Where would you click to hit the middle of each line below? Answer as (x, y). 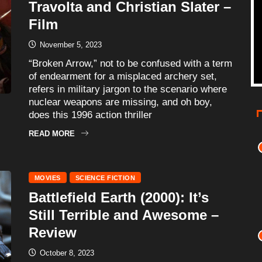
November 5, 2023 (70, 44)
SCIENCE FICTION (105, 177)
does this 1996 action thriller (90, 115)
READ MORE (52, 133)
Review (53, 232)
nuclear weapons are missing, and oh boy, (120, 102)
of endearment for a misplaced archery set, (123, 76)
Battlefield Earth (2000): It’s (119, 197)
